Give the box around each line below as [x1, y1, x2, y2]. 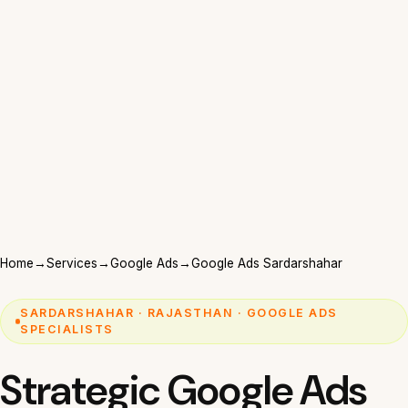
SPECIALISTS [20, 321, 114, 336]
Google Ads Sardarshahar [191, 255, 342, 270]
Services [46, 255, 97, 270]
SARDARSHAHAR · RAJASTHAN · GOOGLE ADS [20, 305, 338, 320]
